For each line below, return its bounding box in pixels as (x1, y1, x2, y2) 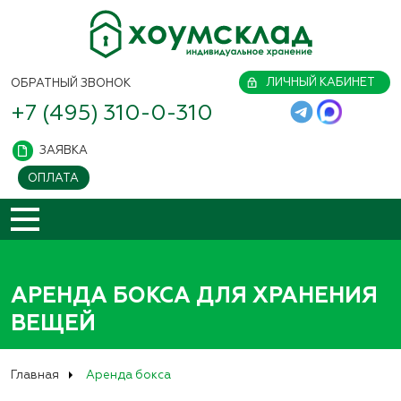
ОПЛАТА (28, 170, 80, 185)
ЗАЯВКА (38, 142, 88, 158)
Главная (11, 367, 59, 382)
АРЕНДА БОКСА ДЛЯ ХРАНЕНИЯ (11, 281, 378, 310)
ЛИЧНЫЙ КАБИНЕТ (266, 74, 375, 90)
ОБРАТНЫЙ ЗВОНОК (11, 76, 131, 90)
